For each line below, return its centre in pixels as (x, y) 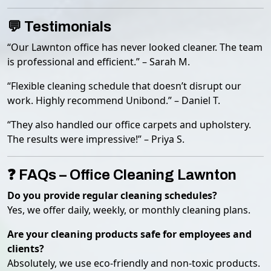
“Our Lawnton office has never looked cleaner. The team (135, 47)
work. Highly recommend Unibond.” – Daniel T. (114, 100)
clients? (26, 249)
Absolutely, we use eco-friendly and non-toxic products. (134, 263)
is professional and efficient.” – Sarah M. (99, 62)
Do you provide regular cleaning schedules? (112, 195)
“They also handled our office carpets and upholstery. (129, 125)
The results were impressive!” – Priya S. (96, 139)
